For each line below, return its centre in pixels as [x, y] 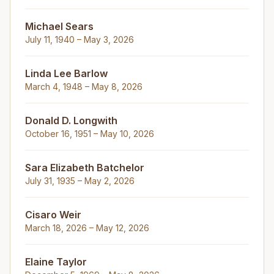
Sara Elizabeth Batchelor [85, 168]
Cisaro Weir [53, 215]
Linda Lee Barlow [66, 73]
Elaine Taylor [56, 262]
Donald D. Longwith [71, 120]
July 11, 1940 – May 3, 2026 [80, 39]
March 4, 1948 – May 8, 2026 [84, 87]
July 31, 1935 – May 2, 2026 [80, 181]
